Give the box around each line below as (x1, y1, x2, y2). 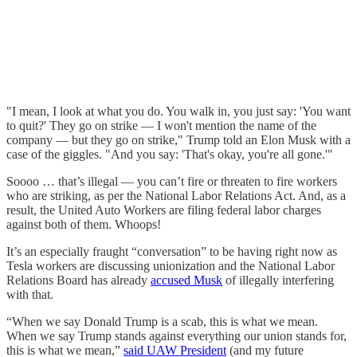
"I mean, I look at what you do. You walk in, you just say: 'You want (6, 104, 351, 118)
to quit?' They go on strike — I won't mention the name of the (6, 118, 316, 132)
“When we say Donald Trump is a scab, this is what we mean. (6, 314, 318, 328)
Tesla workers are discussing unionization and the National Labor (6, 258, 335, 273)
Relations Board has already (6, 273, 151, 287)
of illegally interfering (222, 273, 334, 287)
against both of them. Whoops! (6, 217, 161, 231)
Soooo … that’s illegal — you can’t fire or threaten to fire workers (6, 174, 337, 188)
